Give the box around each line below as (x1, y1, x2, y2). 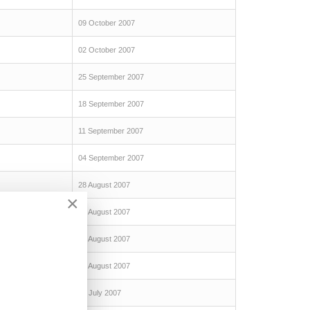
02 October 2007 (78, 46, 135, 54)
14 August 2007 (78, 235, 130, 243)
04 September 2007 (78, 154, 144, 162)
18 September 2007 (78, 100, 144, 108)
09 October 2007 (78, 19, 135, 27)
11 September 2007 (78, 127, 143, 135)
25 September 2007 (78, 73, 144, 81)
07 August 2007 (78, 262, 130, 270)
